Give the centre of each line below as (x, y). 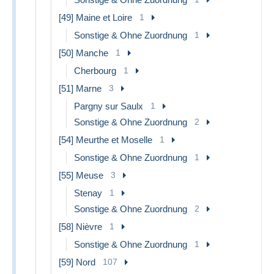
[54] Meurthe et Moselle (106, 139)
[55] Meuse (81, 175)
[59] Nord (77, 262)
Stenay (88, 193)
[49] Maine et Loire (95, 17)
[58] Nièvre (80, 226)
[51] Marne (80, 88)
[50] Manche (83, 53)
